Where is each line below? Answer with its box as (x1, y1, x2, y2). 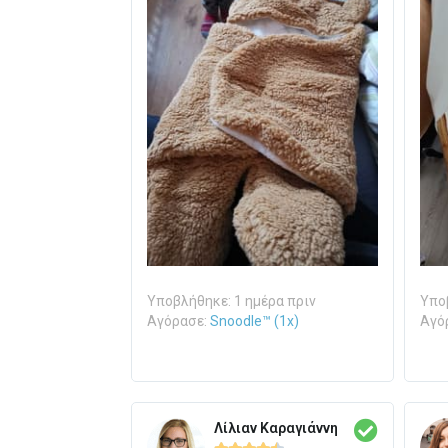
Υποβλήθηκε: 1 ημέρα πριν (146, 293, 316, 310)
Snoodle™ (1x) (209, 313, 299, 330)
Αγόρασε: (146, 313, 210, 330)
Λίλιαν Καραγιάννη (213, 419, 338, 436)
